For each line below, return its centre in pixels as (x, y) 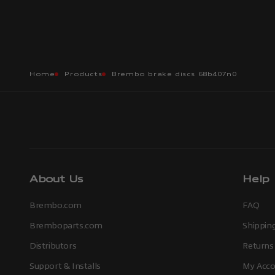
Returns (258, 246)
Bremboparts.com (66, 225)
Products (83, 74)
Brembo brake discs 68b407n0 (174, 74)
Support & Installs (65, 266)
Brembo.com (56, 205)
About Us (56, 179)
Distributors (53, 246)
